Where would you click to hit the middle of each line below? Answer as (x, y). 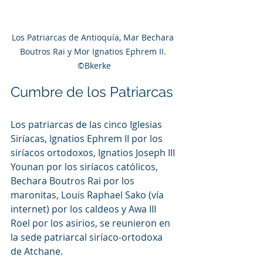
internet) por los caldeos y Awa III (85, 209)
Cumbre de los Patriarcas (92, 92)
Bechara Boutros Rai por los (74, 181)
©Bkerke (94, 65)
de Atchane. (37, 251)
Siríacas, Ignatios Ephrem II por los (88, 138)
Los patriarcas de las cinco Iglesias (87, 124)
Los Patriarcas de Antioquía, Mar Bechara (94, 37)
